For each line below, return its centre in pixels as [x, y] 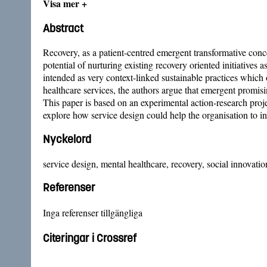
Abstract [63, 28]
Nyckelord [67, 139]
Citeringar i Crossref [90, 238]
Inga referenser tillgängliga [93, 213]
